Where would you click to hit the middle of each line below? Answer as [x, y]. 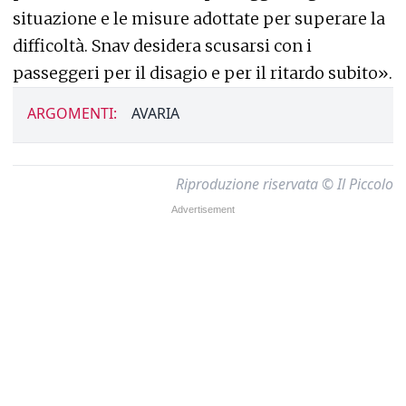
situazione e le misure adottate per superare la [199, 19]
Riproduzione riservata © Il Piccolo [285, 184]
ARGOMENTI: [72, 114]
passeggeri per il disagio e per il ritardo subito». [203, 73]
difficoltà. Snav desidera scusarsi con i [162, 46]
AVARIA [155, 114]
